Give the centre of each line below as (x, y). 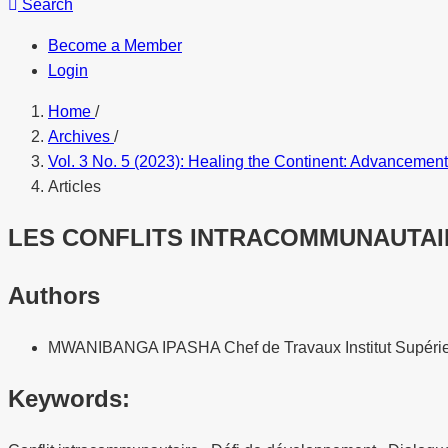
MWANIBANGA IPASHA (136, 347)
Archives (81, 136)
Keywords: (69, 398)
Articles (74, 186)
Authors (54, 295)
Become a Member (115, 45)
